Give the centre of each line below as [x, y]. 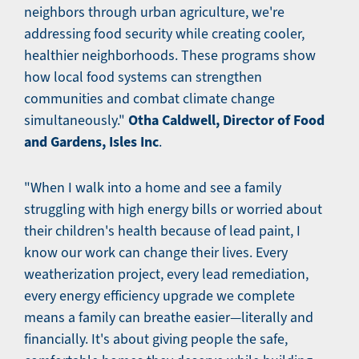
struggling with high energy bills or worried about [173, 209]
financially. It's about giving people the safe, [156, 339]
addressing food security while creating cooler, [164, 34]
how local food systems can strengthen [143, 77]
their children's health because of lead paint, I [162, 231]
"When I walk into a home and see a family [153, 188]
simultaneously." [76, 120]
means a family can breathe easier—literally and [169, 317]
